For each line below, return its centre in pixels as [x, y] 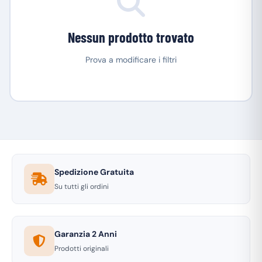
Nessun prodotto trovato [131, 37]
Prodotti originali [82, 249]
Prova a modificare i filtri [131, 59]
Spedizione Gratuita [94, 172]
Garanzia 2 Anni [86, 234]
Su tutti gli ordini [82, 187]
